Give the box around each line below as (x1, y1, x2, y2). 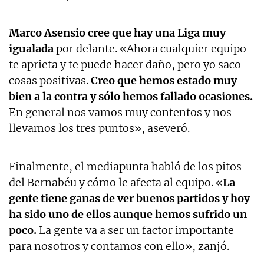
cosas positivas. (9, 73, 88, 87)
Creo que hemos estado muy (88, 73, 237, 87)
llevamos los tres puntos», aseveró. (9, 121, 190, 135)
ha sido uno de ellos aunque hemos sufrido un (9, 207, 247, 221)
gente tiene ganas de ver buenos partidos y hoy (9, 191, 250, 205)
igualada (9, 41, 54, 55)
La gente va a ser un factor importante (37, 223, 234, 237)
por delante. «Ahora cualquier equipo (54, 41, 246, 55)
